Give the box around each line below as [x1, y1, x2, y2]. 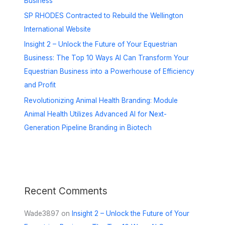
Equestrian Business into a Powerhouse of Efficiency [24, 67, 195, 76]
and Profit [24, 81, 56, 89]
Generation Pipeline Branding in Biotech [24, 123, 152, 132]
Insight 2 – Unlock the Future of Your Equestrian [24, 40, 178, 49]
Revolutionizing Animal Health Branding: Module [24, 96, 178, 104]
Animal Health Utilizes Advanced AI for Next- [24, 109, 167, 118]
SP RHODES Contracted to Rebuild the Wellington [24, 11, 184, 20]
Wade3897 [24, 209, 60, 218]
